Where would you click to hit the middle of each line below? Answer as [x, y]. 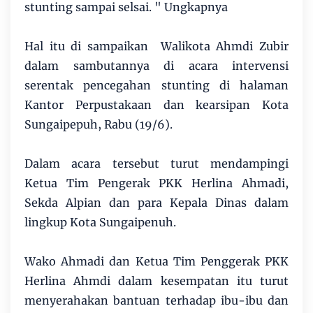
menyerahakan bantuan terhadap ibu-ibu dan [156, 301]
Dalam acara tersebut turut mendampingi [156, 164]
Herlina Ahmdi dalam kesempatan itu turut [156, 281]
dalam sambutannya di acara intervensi [156, 66]
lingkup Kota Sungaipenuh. [100, 223]
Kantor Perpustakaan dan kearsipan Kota [156, 105]
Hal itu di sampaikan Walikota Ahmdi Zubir [156, 46]
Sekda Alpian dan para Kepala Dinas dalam [156, 203]
